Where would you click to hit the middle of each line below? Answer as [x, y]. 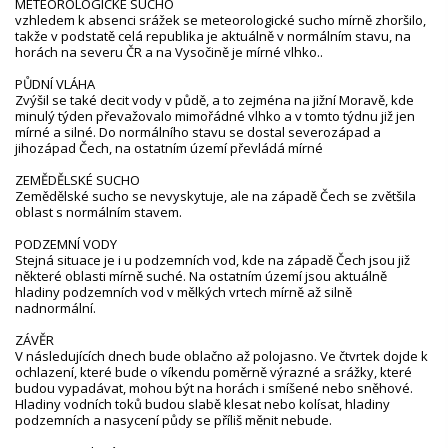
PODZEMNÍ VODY [66, 243]
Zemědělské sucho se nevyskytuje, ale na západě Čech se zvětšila [215, 195]
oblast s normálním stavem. [98, 211]
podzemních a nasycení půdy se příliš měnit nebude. [173, 419]
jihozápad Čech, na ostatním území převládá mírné [169, 147]
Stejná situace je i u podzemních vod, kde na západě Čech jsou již [212, 259]
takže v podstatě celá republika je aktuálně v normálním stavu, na [213, 35]
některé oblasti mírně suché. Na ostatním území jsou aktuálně [201, 275]
